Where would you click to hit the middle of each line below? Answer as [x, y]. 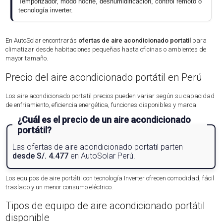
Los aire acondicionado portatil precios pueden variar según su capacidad [110, 96]
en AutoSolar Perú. [102, 156]
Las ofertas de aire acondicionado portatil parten [97, 147]
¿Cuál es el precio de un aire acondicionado [104, 119]
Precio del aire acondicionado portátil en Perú [104, 77]
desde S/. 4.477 [40, 156]
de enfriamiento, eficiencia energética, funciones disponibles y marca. [102, 105]
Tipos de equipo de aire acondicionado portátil [106, 206]
